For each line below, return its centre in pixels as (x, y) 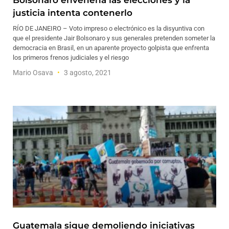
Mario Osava (34, 73)
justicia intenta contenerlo (73, 13)
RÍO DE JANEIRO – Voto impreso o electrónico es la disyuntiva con (109, 28)
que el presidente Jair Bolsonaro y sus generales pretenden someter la (114, 38)
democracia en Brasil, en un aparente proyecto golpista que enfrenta (111, 48)
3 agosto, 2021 (87, 73)
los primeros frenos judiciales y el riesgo (71, 58)
